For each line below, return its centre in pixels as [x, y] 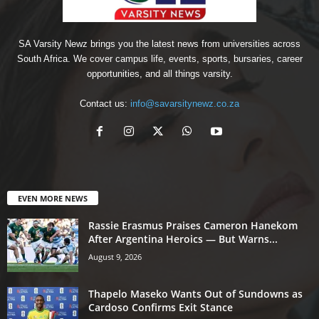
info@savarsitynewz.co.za [185, 103]
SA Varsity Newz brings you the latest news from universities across [159, 43]
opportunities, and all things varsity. [159, 73]
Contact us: [105, 103]
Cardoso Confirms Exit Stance [161, 307]
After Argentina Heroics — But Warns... [183, 239]
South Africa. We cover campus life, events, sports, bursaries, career [159, 58]
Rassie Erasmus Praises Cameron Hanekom [193, 225]
